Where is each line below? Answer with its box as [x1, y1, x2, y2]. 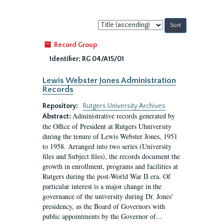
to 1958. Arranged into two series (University [42, 141, 171, 151]
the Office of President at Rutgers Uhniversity [42, 121, 171, 131]
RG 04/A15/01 [82, 55, 124, 63]
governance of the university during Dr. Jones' [42, 191, 173, 201]
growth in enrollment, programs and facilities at [42, 161, 178, 171]
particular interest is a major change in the [42, 181, 161, 191]
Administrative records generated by [72, 111, 175, 120]
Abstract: [42, 112, 72, 120]
